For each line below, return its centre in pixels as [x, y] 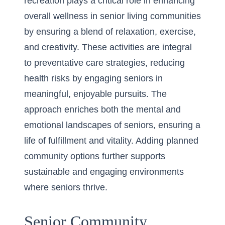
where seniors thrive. [66, 187]
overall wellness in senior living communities [113, 16]
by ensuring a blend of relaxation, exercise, [110, 32]
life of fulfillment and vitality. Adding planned [111, 141]
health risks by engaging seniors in [93, 78]
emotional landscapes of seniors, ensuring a [112, 125]
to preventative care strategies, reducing [104, 63]
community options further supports [95, 156]
